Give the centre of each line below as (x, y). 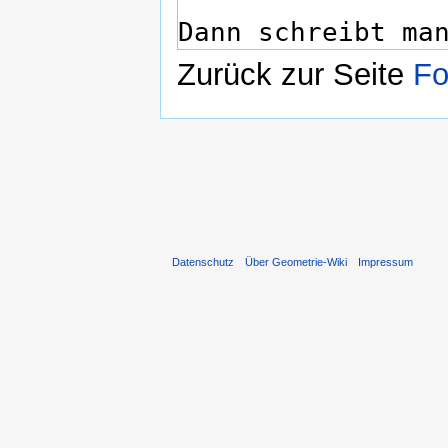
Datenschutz (203, 262)
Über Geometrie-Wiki (296, 262)
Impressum (386, 262)
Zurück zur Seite (295, 75)
